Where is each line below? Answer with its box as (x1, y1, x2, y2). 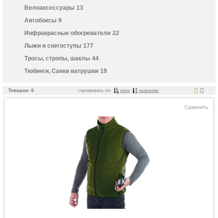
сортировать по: (78, 88, 112, 93)
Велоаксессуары (24, 4, 74, 12)
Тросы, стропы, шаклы (24, 55, 90, 62)
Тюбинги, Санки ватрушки (24, 68, 98, 75)
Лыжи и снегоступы (24, 42, 81, 50)
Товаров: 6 (8, 88, 34, 93)
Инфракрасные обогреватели (24, 30, 110, 37)
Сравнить (184, 104, 208, 110)
